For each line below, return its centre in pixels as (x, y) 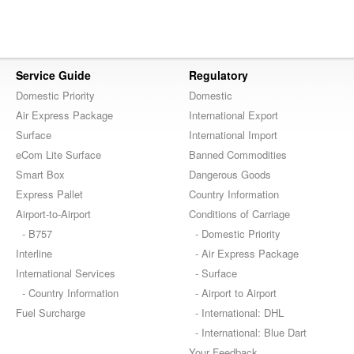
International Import (233, 135)
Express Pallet (49, 194)
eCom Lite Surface (58, 154)
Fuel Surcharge (51, 313)
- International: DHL (236, 313)
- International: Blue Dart (248, 332)
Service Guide (53, 75)
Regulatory (218, 75)
